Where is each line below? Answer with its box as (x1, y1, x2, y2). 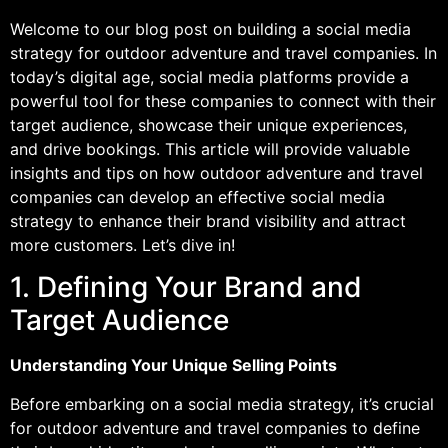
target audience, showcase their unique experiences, (10, 115, 407, 135)
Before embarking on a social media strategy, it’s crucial (10, 393, 434, 414)
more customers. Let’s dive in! (10, 235, 235, 255)
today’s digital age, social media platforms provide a (10, 67, 409, 87)
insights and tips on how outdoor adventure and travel (10, 163, 423, 183)
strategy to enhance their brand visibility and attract (10, 211, 406, 231)
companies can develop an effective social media (10, 187, 385, 207)
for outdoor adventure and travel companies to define (10, 417, 420, 438)
